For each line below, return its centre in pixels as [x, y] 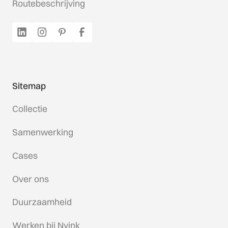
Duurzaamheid [42, 202]
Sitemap [29, 85]
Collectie [30, 109]
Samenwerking [42, 132]
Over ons [30, 179]
